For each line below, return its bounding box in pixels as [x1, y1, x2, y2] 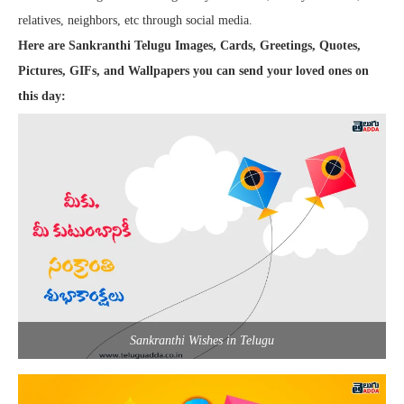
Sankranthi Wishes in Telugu [130, 333, 274, 347]
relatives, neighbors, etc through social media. [18, 13, 252, 27]
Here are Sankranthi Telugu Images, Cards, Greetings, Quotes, [18, 38, 361, 52]
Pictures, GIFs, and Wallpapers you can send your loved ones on [18, 63, 369, 78]
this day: [18, 88, 66, 103]
